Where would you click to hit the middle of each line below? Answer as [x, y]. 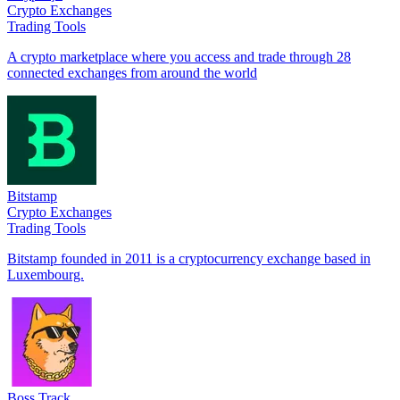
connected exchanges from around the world [132, 72]
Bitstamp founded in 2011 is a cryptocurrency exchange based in [189, 258]
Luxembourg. [46, 274]
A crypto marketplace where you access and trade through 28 [179, 56]
